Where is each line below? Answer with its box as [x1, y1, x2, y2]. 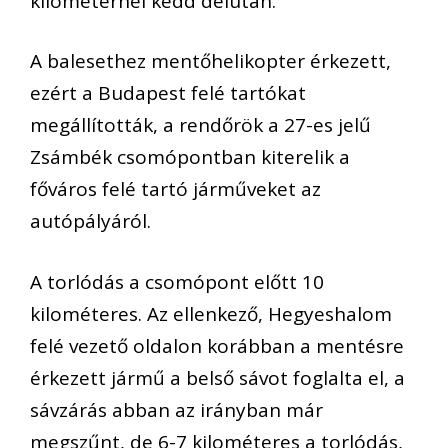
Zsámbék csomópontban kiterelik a [30, 144, 350, 171]
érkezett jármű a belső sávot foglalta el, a [30, 364, 405, 391]
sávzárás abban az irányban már [30, 396, 323, 423]
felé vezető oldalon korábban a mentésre [30, 332, 404, 359]
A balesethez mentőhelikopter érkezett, [30, 48, 391, 75]
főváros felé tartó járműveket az [30, 176, 321, 203]
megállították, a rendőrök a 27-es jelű [30, 112, 371, 139]
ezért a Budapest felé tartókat [30, 80, 306, 107]
